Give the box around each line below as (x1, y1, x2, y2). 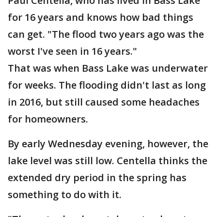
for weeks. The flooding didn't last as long (8, 78, 206, 92)
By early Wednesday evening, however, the (8, 137, 208, 150)
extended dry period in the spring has (8, 171, 186, 184)
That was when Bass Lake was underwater (8, 62, 208, 75)
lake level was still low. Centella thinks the (8, 154, 207, 167)
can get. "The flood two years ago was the (8, 28, 204, 41)
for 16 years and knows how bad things (8, 11, 193, 24)
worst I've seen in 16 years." (8, 45, 137, 58)
